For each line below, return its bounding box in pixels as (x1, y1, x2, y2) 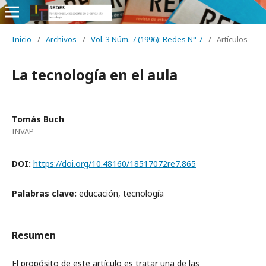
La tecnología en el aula (12, 65, 178, 84)
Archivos (46, 34, 77, 45)
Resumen (12, 229, 56, 242)
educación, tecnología (79, 188, 164, 199)
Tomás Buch (12, 113, 64, 125)
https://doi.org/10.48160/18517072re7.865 (33, 158, 196, 169)
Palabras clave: (12, 188, 79, 199)
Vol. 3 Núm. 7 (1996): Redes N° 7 (91, 34, 202, 45)
